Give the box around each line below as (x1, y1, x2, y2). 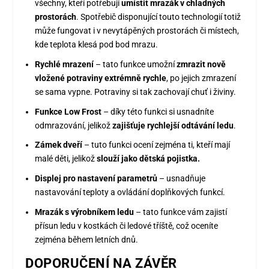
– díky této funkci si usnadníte (101, 106, 214, 116)
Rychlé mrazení (35, 59, 94, 69)
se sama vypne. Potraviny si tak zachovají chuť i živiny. (35, 86, 237, 97)
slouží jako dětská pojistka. (97, 154, 201, 164)
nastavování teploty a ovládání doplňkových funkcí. (35, 187, 226, 198)
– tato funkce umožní (94, 59, 177, 69)
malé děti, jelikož (35, 154, 97, 164)
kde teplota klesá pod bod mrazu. (35, 39, 159, 49)
